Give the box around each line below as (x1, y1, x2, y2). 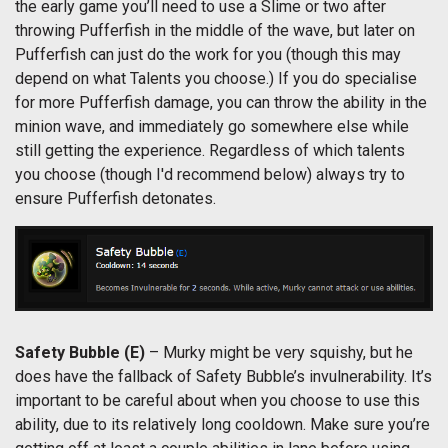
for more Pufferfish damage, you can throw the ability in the (15, 93, 427, 113)
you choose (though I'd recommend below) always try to (15, 165, 405, 185)
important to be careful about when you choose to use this (15, 390, 420, 410)
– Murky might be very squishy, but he (149, 342, 413, 362)
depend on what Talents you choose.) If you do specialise (15, 69, 417, 89)
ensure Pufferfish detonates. (15, 189, 220, 209)
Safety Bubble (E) (15, 342, 149, 362)
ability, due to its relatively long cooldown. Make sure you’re (15, 414, 430, 434)
